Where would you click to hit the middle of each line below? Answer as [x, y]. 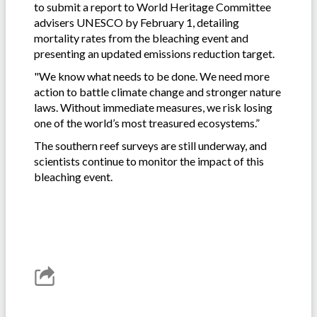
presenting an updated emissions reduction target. [155, 54]
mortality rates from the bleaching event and [141, 38]
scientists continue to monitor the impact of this [149, 161]
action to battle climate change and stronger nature [157, 92]
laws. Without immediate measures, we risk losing [153, 108]
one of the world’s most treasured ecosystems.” [147, 123]
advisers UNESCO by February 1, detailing [137, 23]
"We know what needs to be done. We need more [152, 76]
